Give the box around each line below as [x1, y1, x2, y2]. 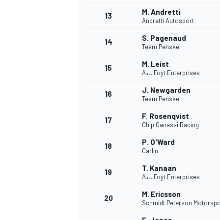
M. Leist [142, 59, 169, 69]
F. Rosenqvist [142, 111, 189, 121]
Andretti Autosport [142, 17, 194, 25]
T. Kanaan [142, 164, 176, 173]
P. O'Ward [142, 137, 175, 147]
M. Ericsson [142, 190, 181, 199]
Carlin [142, 147, 158, 155]
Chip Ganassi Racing [142, 121, 199, 129]
